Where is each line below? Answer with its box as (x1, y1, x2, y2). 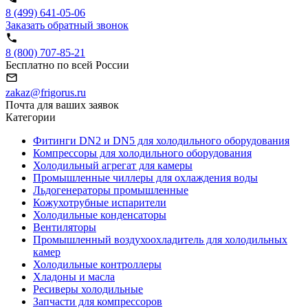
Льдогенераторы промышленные (33, 184, 188, 196)
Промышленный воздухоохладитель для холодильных (33, 233, 287, 245)
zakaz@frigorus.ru (5, 86, 86, 98)
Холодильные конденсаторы (33, 208, 166, 221)
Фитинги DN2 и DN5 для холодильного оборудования (33, 134, 289, 146)
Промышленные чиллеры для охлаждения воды (33, 171, 258, 184)
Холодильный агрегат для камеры (33, 159, 192, 171)
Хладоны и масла (33, 270, 115, 283)
